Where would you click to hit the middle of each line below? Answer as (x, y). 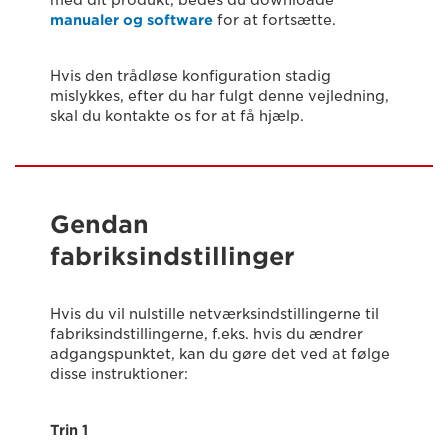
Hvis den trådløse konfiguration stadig (190, 76)
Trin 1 (69, 430)
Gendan (99, 225)
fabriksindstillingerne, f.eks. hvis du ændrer (206, 334)
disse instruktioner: (119, 374)
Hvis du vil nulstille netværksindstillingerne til (214, 314)
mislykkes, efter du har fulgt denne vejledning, (219, 96)
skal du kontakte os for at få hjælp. (177, 116)
